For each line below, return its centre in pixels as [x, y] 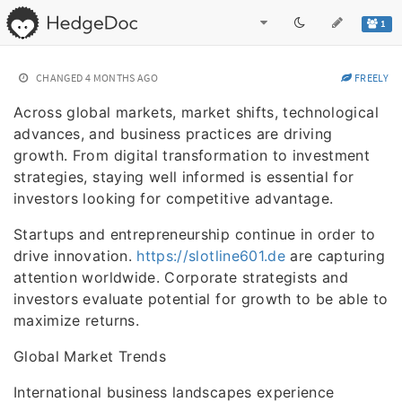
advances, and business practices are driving [173, 134]
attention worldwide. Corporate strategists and [181, 277]
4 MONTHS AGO [122, 78]
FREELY [370, 78]
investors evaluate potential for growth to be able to [201, 299]
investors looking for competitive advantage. [174, 198]
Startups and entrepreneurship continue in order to [195, 234]
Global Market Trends [90, 356]
